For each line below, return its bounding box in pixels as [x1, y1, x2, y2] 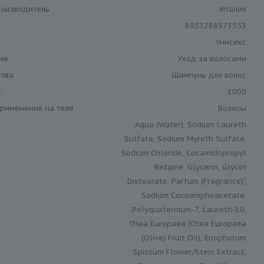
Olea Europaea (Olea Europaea [130, 218, 246, 229]
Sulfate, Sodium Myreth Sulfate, [124, 133, 246, 144]
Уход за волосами [177, 53, 246, 64]
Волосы [218, 103, 246, 113]
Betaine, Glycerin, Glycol [154, 161, 246, 172]
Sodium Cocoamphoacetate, [141, 190, 246, 200]
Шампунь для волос [172, 70, 246, 80]
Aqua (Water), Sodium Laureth [135, 119, 246, 130]
